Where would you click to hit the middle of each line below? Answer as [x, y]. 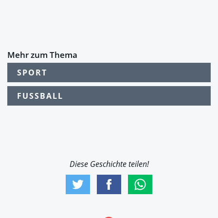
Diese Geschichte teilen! [109, 164]
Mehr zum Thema [42, 55]
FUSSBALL [37, 96]
